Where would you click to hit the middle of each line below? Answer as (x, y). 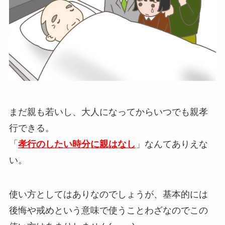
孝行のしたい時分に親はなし (77, 144)
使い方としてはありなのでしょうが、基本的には (108, 195)
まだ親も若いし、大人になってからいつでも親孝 (108, 112)
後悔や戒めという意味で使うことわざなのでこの (108, 211)
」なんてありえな (172, 144)
